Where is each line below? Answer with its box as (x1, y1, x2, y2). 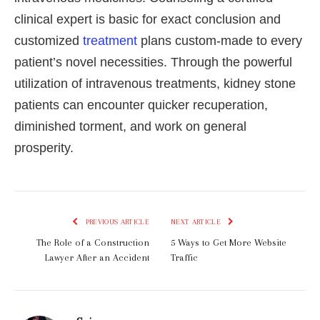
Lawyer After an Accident (45, 252, 149, 264)
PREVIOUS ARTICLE (83, 217, 149, 227)
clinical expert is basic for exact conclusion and (14, 12, 281, 27)
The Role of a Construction (36, 237, 149, 249)
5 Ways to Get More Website (171, 237, 286, 249)
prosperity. (14, 141, 74, 156)
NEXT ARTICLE (171, 217, 224, 227)
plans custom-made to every (137, 34, 302, 49)
